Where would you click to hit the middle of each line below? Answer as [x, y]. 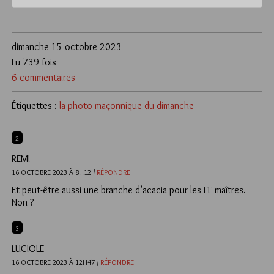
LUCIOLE [28, 249]
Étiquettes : [35, 106]
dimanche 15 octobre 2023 [67, 47]
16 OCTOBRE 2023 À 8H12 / [53, 172]
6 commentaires [43, 78]
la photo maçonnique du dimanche [127, 106]
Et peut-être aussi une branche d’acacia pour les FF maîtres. [129, 190]
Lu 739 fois [34, 62]
